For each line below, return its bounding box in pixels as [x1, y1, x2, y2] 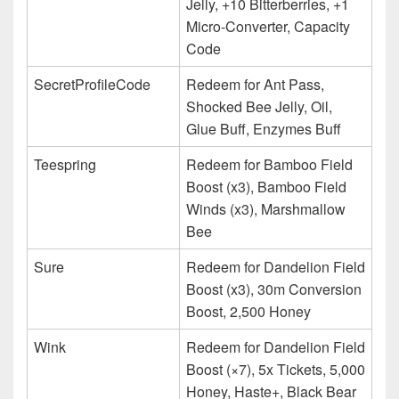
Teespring [34, 153, 96, 175]
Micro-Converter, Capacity [186, 15, 350, 37]
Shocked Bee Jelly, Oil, [186, 95, 332, 117]
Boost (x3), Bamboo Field [186, 175, 346, 197]
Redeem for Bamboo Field [186, 153, 353, 175]
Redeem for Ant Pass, [186, 73, 324, 94]
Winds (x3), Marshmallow [186, 198, 346, 219]
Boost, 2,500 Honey [186, 300, 311, 322]
